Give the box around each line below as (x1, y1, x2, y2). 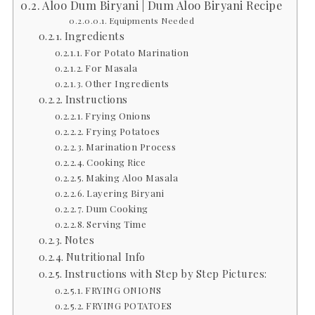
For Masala (85, 61, 138, 74)
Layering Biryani (86, 186, 165, 199)
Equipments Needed (108, 14, 195, 26)
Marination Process (86, 140, 176, 153)
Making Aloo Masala (86, 171, 179, 184)
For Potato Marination (84, 46, 189, 58)
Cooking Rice (86, 155, 146, 168)
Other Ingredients (85, 77, 169, 89)
